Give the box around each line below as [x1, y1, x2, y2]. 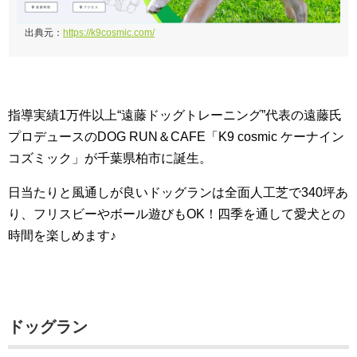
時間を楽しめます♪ [8, 229, 116, 243]
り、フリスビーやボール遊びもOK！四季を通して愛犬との [8, 207, 345, 222]
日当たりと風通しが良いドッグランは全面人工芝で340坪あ [8, 186, 348, 200]
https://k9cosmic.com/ [63, 27, 155, 39]
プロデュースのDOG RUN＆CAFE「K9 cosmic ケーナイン [8, 130, 344, 144]
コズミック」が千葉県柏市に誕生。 [8, 151, 212, 166]
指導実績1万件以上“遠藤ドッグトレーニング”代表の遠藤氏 [8, 108, 342, 123]
